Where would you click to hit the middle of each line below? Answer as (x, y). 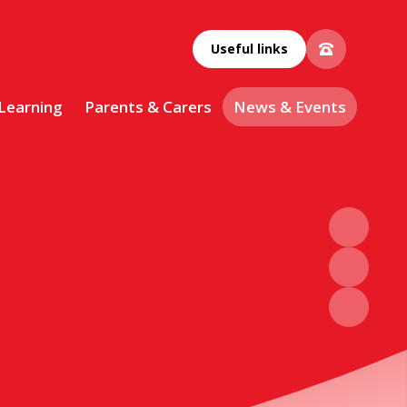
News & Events (289, 107)
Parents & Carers (148, 107)
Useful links (249, 49)
